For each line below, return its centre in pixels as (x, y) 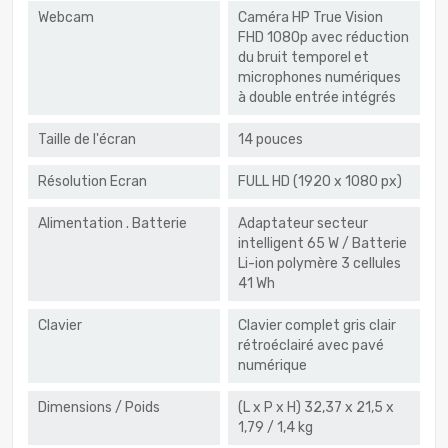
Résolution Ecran (92, 182)
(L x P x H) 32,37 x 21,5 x (316, 408)
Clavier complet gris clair (317, 326)
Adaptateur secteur (303, 224)
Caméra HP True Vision (310, 18)
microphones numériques (319, 78)
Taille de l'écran (87, 140)
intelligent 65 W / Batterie (322, 244)
